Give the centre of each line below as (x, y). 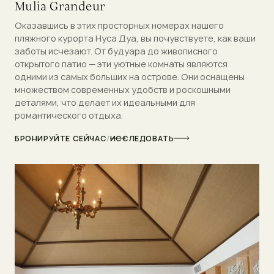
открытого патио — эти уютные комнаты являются (121, 64)
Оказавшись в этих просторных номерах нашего (119, 25)
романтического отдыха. (69, 115)
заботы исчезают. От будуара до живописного (116, 51)
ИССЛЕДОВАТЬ (142, 138)
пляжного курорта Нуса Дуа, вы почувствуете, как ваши (135, 38)
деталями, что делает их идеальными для (105, 102)
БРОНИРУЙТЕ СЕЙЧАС (61, 138)
